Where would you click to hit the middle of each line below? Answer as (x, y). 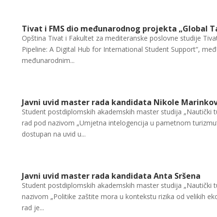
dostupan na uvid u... (54, 134)
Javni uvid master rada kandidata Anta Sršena (111, 176)
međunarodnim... (48, 60)
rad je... (33, 207)
